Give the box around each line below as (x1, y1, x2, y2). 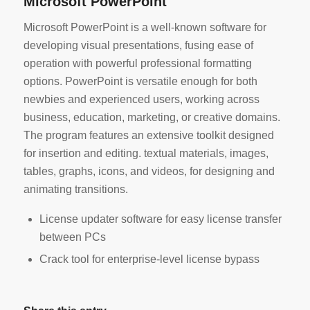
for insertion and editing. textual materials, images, (23, 147, 268, 159)
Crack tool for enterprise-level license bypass (39, 253, 259, 265)
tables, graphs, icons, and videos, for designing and (23, 165, 275, 177)
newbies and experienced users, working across (23, 93, 259, 105)
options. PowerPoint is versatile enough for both (23, 75, 257, 87)
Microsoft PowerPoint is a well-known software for (23, 21, 266, 33)
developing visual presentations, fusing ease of (23, 39, 253, 51)
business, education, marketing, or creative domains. (23, 111, 280, 123)
